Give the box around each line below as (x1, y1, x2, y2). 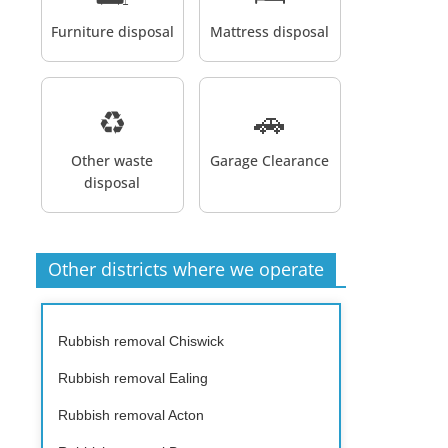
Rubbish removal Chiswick (58, 332, 224, 349)
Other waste (71, 150, 154, 170)
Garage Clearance (210, 150, 330, 170)
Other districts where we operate (48, 256, 324, 281)
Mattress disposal (210, 21, 330, 41)
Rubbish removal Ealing (58, 369, 208, 386)
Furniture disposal (50, 21, 174, 41)
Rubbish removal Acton (58, 406, 204, 423)
